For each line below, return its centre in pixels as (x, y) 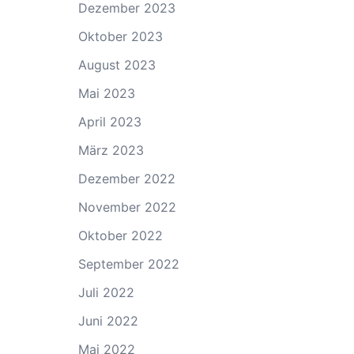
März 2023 (111, 150)
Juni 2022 (108, 321)
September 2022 (128, 264)
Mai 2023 (106, 93)
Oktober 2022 (120, 235)
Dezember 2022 (126, 179)
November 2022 (127, 207)
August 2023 (117, 65)
